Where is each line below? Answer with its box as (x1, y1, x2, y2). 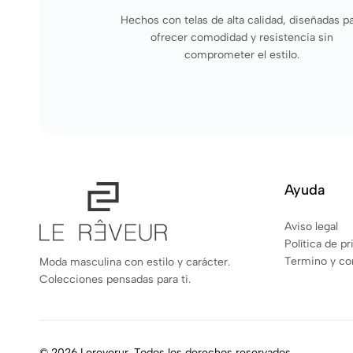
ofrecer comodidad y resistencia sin (150, 30, 334, 44)
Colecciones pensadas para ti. (39, 273, 191, 287)
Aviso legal (284, 219, 338, 233)
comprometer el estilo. (184, 47, 300, 61)
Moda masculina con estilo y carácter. (39, 255, 230, 269)
